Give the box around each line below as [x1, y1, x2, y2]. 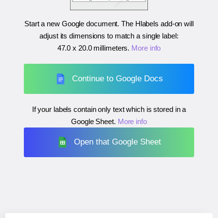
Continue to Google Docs [72, 73, 163, 83]
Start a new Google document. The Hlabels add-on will [24, 19, 194, 28]
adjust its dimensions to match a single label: [39, 32, 179, 40]
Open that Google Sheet [74, 137, 162, 147]
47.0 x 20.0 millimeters [57, 44, 128, 53]
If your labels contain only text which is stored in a [32, 105, 186, 113]
